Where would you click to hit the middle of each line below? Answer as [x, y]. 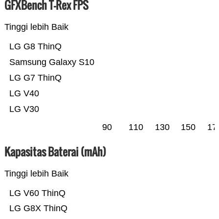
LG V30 [24, 109]
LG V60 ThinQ [37, 193]
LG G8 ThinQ [35, 47]
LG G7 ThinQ [35, 78]
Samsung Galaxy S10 [52, 62]
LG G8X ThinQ [38, 208]
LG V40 [24, 94]
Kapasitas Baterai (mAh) [55, 152]
